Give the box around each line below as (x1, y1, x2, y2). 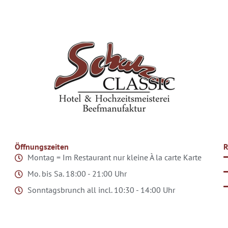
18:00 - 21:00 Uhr (66, 168, 127, 179)
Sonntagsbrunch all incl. (27, 185, 114, 195)
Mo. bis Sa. (27, 168, 66, 179)
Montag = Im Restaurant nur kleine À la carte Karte (27, 152, 202, 163)
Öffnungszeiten (15, 141, 69, 152)
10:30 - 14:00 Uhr (114, 185, 175, 195)
